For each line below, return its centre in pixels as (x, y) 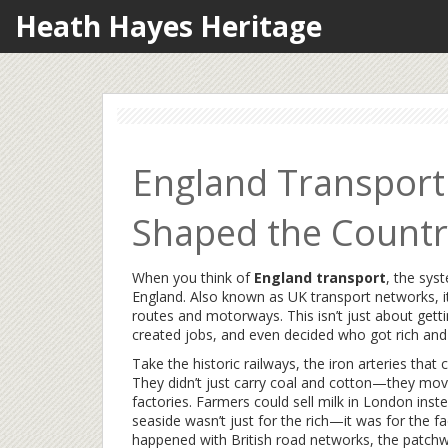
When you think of (193, 277)
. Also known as (235, 296)
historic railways (244, 363)
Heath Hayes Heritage (168, 26)
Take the (162, 363)
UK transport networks (361, 296)
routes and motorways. (207, 315)
